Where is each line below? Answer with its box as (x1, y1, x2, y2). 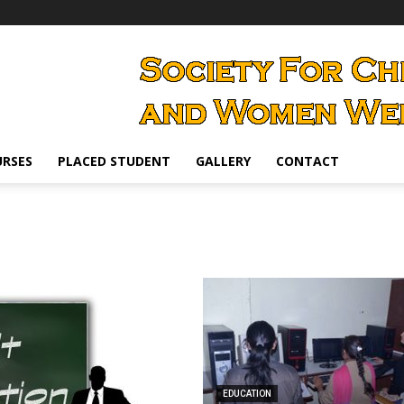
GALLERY (196, 152, 251, 170)
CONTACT (276, 152, 339, 170)
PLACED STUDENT (58, 152, 170, 170)
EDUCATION (223, 389, 271, 399)
